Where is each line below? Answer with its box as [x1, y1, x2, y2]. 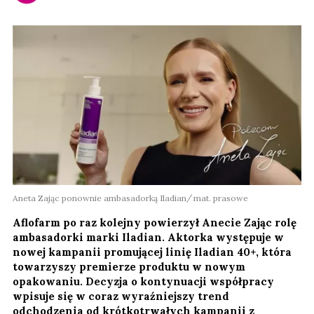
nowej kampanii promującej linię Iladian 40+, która [13, 245, 292, 259]
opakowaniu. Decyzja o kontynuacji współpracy [13, 275, 274, 289]
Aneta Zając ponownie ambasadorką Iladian [13, 193, 186, 204]
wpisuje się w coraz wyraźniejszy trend [13, 289, 229, 303]
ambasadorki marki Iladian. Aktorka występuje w [13, 231, 284, 245]
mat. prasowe [193, 193, 248, 204]
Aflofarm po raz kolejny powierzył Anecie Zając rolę [13, 216, 296, 230]
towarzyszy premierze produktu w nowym [13, 260, 245, 274]
